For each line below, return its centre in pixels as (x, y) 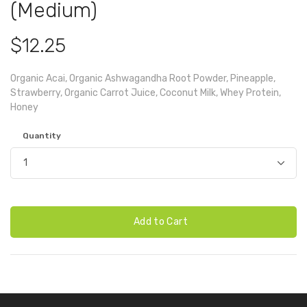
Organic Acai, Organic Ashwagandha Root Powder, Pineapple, (143, 78)
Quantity (42, 135)
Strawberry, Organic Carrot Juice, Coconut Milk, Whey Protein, (146, 93)
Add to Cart (159, 221)
